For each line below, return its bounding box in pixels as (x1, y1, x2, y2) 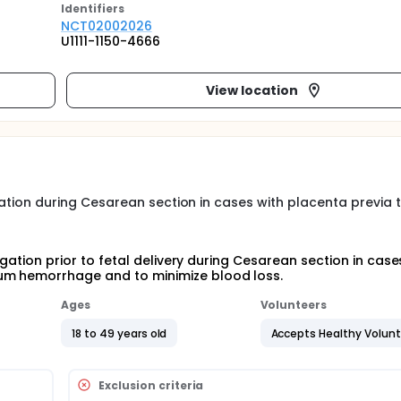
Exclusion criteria (98, 377, 204, 393)
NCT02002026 (61, 17, 152, 35)
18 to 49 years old (72, 325, 167, 341)
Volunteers (260, 297, 328, 312)
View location (206, 81, 298, 99)
